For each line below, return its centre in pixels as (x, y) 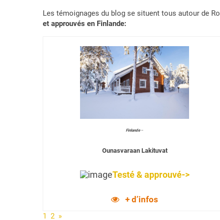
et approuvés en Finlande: (84, 24)
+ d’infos (142, 199)
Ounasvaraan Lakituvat (135, 151)
